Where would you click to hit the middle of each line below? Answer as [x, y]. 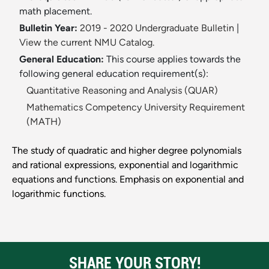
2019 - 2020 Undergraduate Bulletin [157, 28]
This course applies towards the [174, 59]
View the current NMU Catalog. [87, 43]
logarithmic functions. [59, 194]
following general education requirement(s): [114, 74]
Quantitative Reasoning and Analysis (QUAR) [122, 91]
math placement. [56, 11]
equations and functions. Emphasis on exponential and [128, 180]
